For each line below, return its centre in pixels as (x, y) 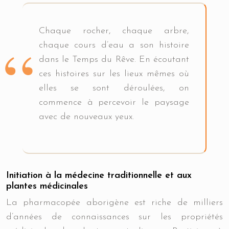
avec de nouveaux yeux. (86, 117)
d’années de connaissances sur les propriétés (114, 217)
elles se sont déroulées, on (114, 88)
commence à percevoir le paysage (114, 102)
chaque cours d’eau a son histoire (114, 45)
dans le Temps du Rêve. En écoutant (114, 60)
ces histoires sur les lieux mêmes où (114, 74)
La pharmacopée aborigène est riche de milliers (114, 203)
